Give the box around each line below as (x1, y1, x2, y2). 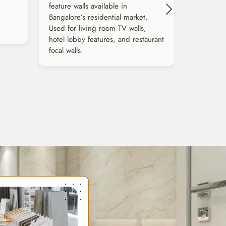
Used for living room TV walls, (49, 23, 146, 34)
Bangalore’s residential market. (49, 12, 148, 23)
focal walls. (49, 45, 83, 56)
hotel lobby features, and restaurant (49, 34, 164, 45)
